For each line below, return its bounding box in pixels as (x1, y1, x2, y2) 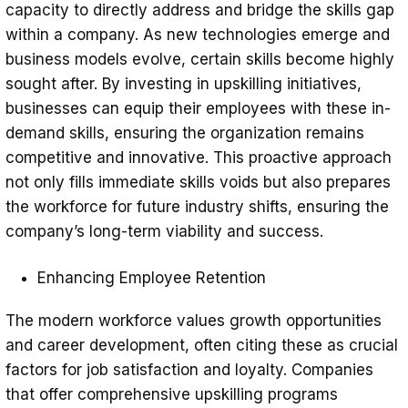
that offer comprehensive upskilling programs (5, 385, 338, 404)
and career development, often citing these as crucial (5, 336, 398, 355)
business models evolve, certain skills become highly (5, 50, 394, 69)
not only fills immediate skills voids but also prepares (5, 173, 391, 192)
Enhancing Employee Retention (37, 269, 266, 288)
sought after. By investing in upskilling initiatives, (5, 75, 362, 94)
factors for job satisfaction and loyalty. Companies (5, 361, 373, 380)
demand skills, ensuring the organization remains (5, 124, 364, 143)
